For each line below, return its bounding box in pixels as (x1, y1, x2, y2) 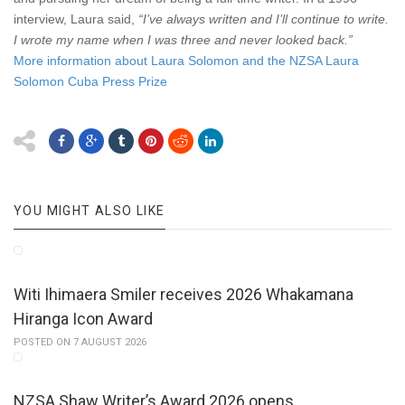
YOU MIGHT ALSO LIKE (14, 203, 165, 219)
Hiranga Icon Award (14, 309, 153, 329)
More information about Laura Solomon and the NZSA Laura (14, 53, 359, 69)
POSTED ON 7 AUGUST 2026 (14, 336, 146, 349)
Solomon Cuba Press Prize (14, 74, 167, 89)
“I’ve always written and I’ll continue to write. (138, 12, 389, 27)
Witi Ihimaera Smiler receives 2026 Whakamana (14, 285, 353, 305)
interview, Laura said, (14, 12, 138, 27)
